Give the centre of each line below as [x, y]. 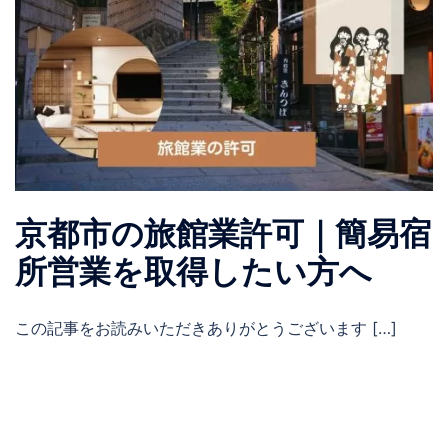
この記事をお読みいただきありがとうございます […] [206, 328]
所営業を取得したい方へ [193, 271]
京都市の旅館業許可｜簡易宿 [223, 233]
